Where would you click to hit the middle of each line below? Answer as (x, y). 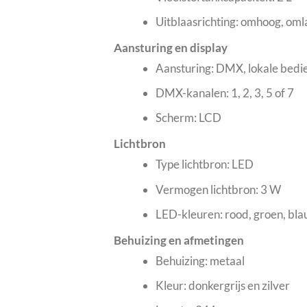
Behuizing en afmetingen (179, 240)
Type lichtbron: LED (204, 164)
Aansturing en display (171, 48)
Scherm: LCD (188, 118)
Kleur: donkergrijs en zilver (222, 285)
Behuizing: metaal (200, 260)
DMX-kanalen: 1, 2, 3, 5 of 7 (224, 93)
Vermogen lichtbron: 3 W (218, 189)
